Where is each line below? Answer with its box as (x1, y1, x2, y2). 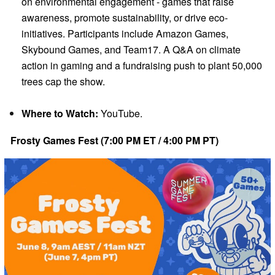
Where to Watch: (21, 106, 98, 120)
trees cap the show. (21, 74, 105, 88)
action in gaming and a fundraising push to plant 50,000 (21, 58, 262, 72)
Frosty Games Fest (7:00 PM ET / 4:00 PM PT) (10, 133, 219, 147)
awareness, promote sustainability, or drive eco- (21, 10, 228, 25)
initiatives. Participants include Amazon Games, (21, 26, 228, 41)
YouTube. (98, 106, 142, 120)
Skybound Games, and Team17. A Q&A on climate (21, 42, 241, 56)
